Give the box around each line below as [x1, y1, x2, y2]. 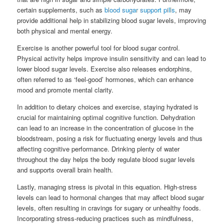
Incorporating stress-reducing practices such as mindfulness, [17, 213, 194, 223]
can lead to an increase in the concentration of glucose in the [17, 123, 194, 132]
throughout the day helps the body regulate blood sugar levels [17, 154, 195, 164]
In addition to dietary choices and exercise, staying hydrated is [17, 102, 199, 111]
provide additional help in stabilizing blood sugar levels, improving [17, 15, 206, 25]
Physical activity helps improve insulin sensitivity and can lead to [17, 53, 206, 63]
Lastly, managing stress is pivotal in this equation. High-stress [17, 182, 197, 191]
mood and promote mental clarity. [17, 85, 114, 94]
